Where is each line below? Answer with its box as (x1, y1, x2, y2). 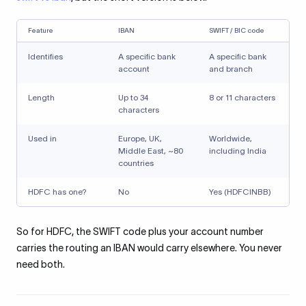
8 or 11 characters (209, 93, 275, 102)
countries (118, 158, 154, 167)
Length (28, 93, 55, 102)
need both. (16, 259, 65, 270)
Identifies (28, 52, 63, 61)
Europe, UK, (118, 134, 162, 143)
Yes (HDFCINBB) (209, 187, 271, 196)
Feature (28, 27, 53, 34)
